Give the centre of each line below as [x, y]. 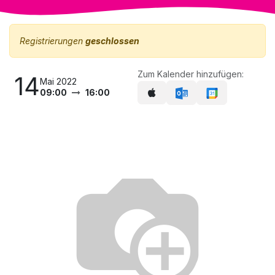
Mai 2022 [58, 81]
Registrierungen [52, 41]
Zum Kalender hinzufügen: [191, 74]
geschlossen [112, 41]
